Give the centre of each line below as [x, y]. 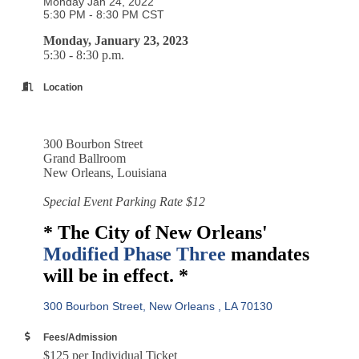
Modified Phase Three [135, 254]
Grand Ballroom [85, 158]
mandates [268, 254]
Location [63, 87]
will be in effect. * [116, 276]
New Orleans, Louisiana [105, 173]
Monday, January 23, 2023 [116, 40]
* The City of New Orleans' [155, 232]
